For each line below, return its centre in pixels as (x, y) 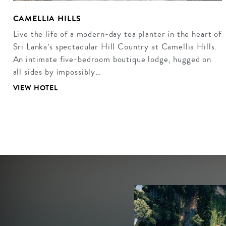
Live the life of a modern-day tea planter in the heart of (117, 34)
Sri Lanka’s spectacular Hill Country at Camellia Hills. (115, 46)
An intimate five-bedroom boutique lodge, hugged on (112, 59)
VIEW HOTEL (35, 88)
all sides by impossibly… (57, 72)
